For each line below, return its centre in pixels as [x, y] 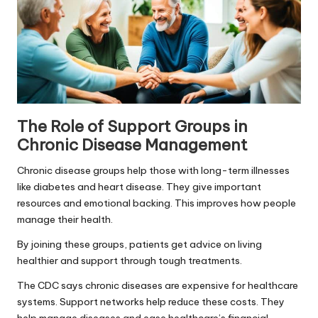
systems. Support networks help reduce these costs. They [151, 301]
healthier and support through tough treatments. [130, 260]
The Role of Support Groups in [132, 126]
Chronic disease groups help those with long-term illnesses [153, 170]
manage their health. [65, 219]
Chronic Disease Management [132, 144]
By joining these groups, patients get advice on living [139, 244]
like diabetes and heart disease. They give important [139, 186]
